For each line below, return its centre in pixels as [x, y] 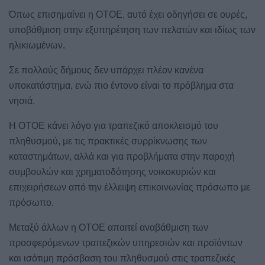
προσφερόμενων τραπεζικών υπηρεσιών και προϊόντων [126, 243]
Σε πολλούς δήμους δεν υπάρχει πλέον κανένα [106, 70]
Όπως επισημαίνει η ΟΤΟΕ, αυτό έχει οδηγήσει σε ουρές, [128, 14]
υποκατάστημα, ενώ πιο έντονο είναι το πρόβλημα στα [121, 85]
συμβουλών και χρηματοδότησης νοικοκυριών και [112, 172]
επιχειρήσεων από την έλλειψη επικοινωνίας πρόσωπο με [130, 187]
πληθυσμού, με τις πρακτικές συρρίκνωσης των [108, 141]
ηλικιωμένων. [37, 45]
